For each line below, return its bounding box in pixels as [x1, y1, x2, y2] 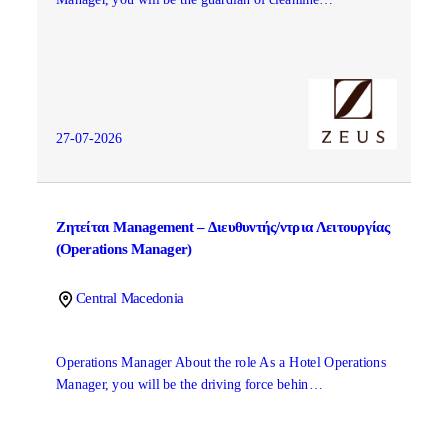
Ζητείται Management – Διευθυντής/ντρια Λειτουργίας [55, 219, 391, 235]
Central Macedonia [75, 290, 184, 307]
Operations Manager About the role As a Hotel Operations [55, 354, 386, 370]
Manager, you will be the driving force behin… [55, 376, 323, 393]
